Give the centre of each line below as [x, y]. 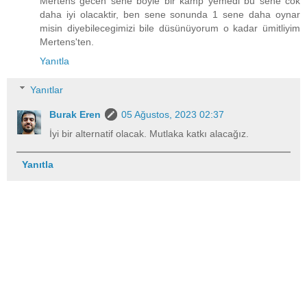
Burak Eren [75, 114]
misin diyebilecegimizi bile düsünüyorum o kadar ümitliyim [170, 28]
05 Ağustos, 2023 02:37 [173, 114]
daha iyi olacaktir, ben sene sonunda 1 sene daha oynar [170, 15]
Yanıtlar [47, 89]
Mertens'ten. [67, 42]
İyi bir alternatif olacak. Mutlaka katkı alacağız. [149, 133]
